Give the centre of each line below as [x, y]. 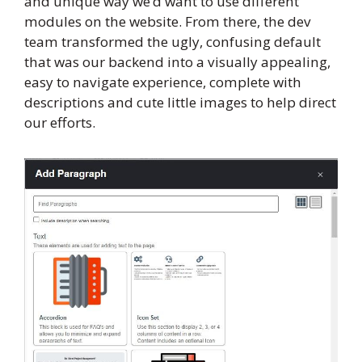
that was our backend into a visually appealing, [177, 61]
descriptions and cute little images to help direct [180, 102]
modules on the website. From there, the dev [168, 21]
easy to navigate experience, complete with [163, 82]
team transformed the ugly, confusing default [173, 41]
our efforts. [60, 122]
